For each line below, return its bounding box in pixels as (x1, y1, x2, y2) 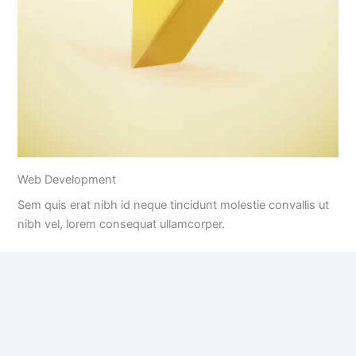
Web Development (17, 172, 116, 188)
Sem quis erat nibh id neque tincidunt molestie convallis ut (17, 198, 329, 213)
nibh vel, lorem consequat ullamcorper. (17, 217, 225, 232)
